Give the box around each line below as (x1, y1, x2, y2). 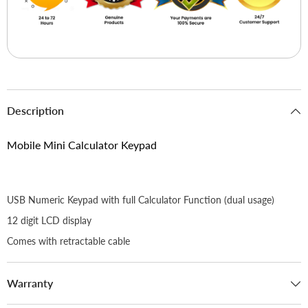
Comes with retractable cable (7, 234, 130, 247)
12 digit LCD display (7, 214, 91, 226)
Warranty (7, 276, 53, 289)
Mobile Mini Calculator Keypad (7, 137, 157, 151)
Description (7, 103, 64, 117)
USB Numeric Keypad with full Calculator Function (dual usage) (7, 193, 274, 206)
